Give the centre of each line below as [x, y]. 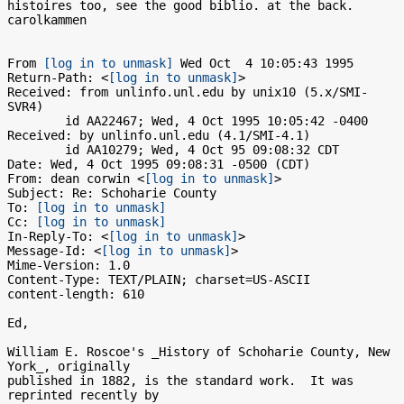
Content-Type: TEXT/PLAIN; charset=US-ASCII [159, 280]
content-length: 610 [76, 294]
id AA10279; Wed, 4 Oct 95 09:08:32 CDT [36, 150]
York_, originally [69, 366]
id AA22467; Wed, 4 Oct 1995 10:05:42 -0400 [36, 121]
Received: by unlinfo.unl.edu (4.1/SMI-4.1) [159, 135]
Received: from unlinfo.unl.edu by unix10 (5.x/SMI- [188, 92]
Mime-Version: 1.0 [69, 265]
